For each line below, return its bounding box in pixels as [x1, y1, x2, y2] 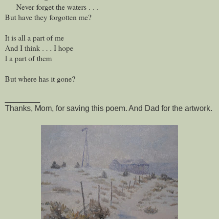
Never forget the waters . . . [5, 1, 98, 12]
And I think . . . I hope [5, 42, 73, 53]
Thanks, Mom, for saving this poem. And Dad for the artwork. [5, 104, 212, 112]
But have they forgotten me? [5, 11, 91, 22]
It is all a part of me [5, 32, 64, 43]
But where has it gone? [5, 73, 75, 84]
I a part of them [5, 52, 52, 63]
